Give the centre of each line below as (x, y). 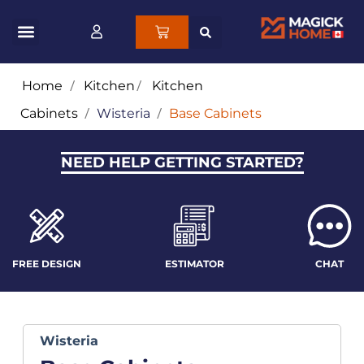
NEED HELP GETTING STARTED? (182, 163)
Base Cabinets (215, 114)
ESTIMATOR (194, 264)
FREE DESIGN (47, 264)
